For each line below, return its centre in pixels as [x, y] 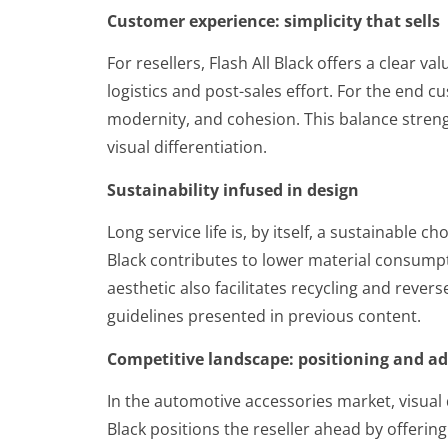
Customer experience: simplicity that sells [273, 21]
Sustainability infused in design [232, 189]
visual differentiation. [186, 147]
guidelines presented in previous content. [263, 316]
